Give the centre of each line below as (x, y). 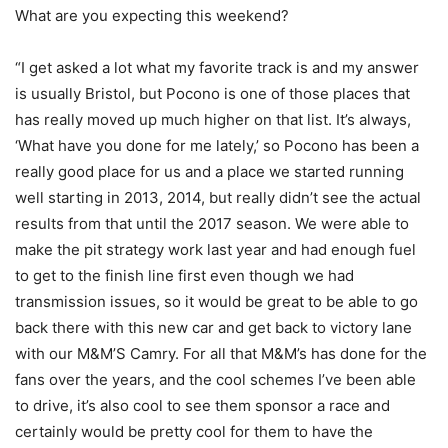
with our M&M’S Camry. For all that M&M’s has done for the (221, 353)
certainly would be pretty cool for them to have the (194, 431)
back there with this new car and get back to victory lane (213, 327)
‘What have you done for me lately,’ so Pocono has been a (217, 145)
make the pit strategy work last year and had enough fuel (215, 249)
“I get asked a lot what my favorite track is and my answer (217, 67)
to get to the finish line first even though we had (184, 275)
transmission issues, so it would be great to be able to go (216, 301)
